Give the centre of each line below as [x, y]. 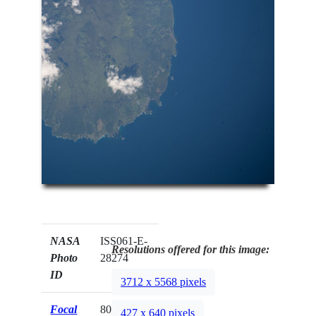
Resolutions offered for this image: [191, 250]
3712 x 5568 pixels [164, 281]
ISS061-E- [124, 241]
